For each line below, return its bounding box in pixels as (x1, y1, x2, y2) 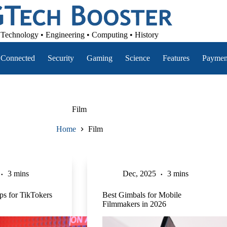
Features (163, 53, 190, 62)
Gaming (87, 53, 113, 62)
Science (125, 53, 150, 62)
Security (48, 53, 74, 62)
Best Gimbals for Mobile (102, 191, 181, 200)
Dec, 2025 (122, 169, 156, 178)
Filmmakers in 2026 (102, 200, 166, 209)
